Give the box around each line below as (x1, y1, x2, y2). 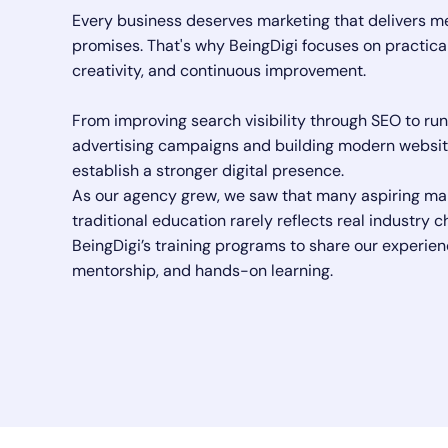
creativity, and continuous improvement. (72, 60, 366, 81)
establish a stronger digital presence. (72, 160, 344, 181)
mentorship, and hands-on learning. (72, 260, 333, 281)
